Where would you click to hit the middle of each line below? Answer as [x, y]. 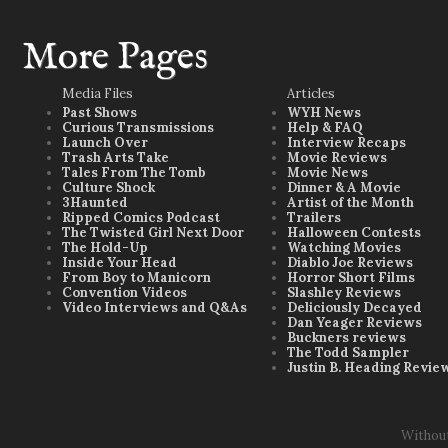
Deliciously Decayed [354, 307]
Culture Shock [108, 187]
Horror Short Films [351, 277]
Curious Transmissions [138, 127]
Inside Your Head [119, 262]
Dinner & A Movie [344, 187]
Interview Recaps [346, 142]
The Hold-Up [105, 247]
